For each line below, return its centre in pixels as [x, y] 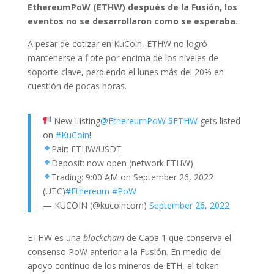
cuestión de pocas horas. [77, 86]
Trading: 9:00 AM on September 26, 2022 [132, 177]
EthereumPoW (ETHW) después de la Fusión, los [132, 7]
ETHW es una [55, 238]
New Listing [76, 121]
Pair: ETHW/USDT [86, 149]
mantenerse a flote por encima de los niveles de [123, 58]
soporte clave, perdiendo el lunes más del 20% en [125, 72]
